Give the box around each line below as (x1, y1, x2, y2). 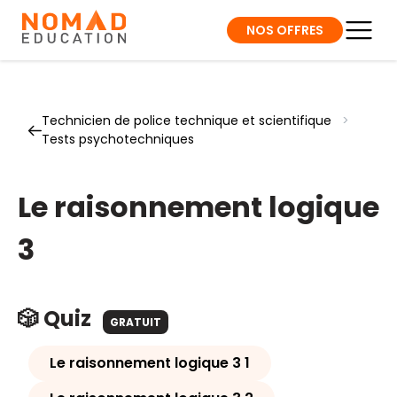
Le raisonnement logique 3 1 (50, 353, 250, 373)
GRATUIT (110, 315, 161, 330)
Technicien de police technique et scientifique (42, 112, 331, 129)
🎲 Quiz (18, 304, 96, 333)
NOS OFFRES (246, 20, 323, 39)
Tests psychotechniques (42, 130, 194, 148)
